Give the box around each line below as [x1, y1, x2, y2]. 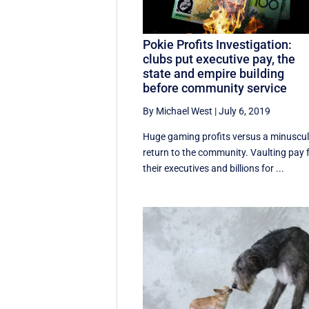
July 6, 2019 [219, 106, 271, 117]
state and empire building [143, 66, 285, 81]
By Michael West [143, 106, 213, 117]
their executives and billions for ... [143, 163, 285, 175]
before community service [143, 81, 288, 96]
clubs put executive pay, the [143, 52, 296, 67]
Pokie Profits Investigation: [143, 37, 292, 52]
